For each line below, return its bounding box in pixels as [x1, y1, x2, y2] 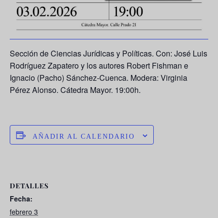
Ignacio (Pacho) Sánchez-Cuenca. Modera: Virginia [10, 72, 187, 84]
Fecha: [10, 194, 33, 204]
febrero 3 [10, 207, 38, 217]
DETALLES [10, 181, 49, 191]
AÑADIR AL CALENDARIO [32, 133, 135, 141]
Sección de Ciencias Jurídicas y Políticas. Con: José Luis [10, 48, 207, 59]
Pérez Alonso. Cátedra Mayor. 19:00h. [10, 84, 141, 96]
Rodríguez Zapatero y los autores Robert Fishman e [10, 60, 188, 72]
